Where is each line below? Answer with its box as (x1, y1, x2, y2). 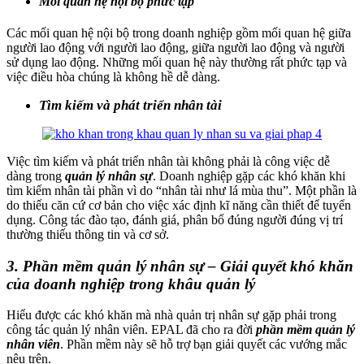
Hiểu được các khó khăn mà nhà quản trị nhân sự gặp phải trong (6, 308, 336, 323)
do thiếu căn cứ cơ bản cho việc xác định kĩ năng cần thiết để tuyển (6, 198, 351, 213)
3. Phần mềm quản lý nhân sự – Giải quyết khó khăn (6, 257, 353, 275)
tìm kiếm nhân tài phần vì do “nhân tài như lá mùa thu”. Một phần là (6, 184, 357, 198)
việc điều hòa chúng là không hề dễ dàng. (6, 70, 220, 84)
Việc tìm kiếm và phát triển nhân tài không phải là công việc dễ (6, 154, 330, 169)
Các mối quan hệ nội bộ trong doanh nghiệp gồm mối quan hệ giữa (6, 26, 351, 41)
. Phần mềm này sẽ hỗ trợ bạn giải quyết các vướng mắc (60, 337, 347, 352)
